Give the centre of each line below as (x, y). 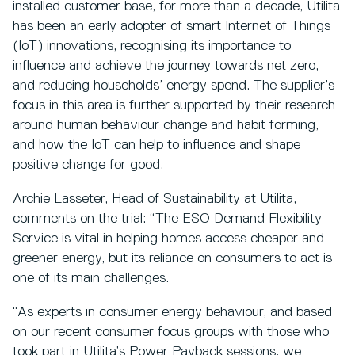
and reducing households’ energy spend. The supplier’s (174, 86)
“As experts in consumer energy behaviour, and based (172, 313)
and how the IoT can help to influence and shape (157, 145)
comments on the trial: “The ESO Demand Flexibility (167, 219)
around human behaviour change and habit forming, (166, 126)
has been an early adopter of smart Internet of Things (172, 27)
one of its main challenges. (93, 279)
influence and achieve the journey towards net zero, (166, 66)
